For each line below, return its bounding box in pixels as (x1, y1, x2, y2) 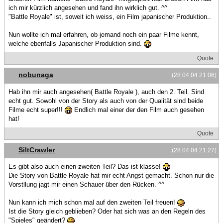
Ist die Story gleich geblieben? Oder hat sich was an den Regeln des (8, 207, 206, 215)
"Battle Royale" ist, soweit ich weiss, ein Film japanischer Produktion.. (8, 13, 211, 21)
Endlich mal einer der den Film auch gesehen (72, 106, 204, 113)
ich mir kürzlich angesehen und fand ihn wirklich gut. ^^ (8, 4, 167, 12)
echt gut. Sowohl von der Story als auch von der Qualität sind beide (8, 97, 203, 105)
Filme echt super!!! (8, 106, 65, 113)
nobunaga (18, 71, 53, 79)
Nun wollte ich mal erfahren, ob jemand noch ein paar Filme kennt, (8, 31, 199, 39)
